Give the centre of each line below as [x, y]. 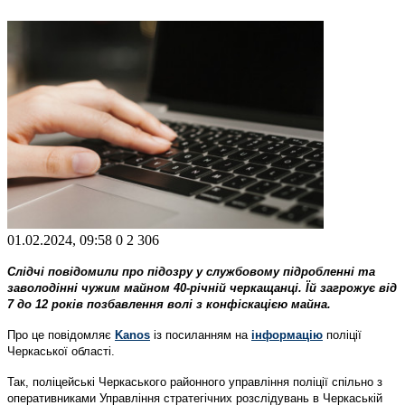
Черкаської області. [61, 351]
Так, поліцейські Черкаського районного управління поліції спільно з [195, 381]
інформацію [287, 334]
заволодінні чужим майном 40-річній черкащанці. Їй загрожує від [202, 287]
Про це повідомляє [61, 334]
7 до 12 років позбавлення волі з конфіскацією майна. [169, 304]
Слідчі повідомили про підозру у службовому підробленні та [191, 271]
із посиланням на [202, 334]
